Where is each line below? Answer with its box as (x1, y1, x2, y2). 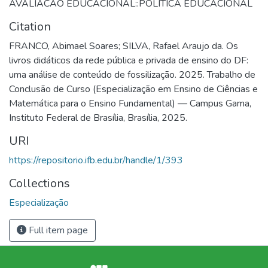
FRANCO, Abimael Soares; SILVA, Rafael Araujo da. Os (9, 39, 238, 53)
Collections (9, 175, 70, 191)
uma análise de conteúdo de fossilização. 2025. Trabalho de (9, 68, 255, 81)
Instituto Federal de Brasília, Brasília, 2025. (9, 111, 187, 124)
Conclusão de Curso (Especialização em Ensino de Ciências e (9, 82, 258, 96)
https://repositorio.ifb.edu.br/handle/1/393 (9, 153, 183, 167)
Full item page (26, 223, 88, 237)
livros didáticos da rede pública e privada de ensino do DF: (9, 53, 248, 67)
